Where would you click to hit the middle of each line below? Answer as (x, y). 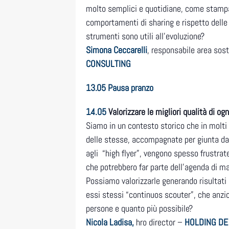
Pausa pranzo (131, 88)
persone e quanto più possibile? (139, 209)
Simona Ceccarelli (117, 50)
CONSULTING (108, 64)
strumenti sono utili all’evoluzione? (145, 36)
